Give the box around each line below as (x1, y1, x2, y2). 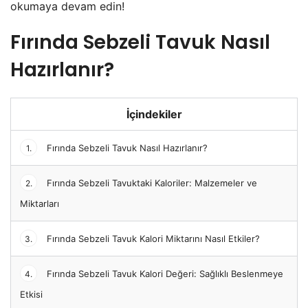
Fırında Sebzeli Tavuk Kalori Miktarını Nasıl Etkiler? (44, 232, 260, 244)
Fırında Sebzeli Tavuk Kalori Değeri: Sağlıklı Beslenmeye (44, 267, 283, 279)
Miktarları (20, 197, 59, 209)
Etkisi (20, 288, 43, 300)
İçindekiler (126, 107, 182, 121)
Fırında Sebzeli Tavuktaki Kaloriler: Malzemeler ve (44, 177, 257, 188)
